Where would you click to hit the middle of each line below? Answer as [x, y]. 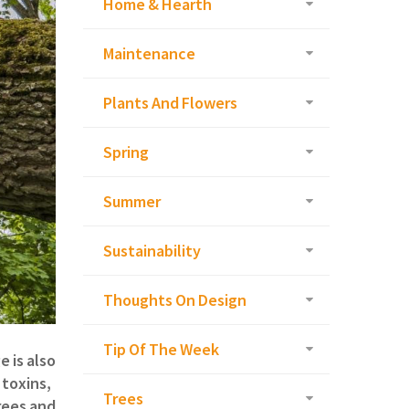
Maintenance [149, 54]
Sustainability [152, 251]
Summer [132, 202]
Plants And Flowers [170, 103]
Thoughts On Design [175, 300]
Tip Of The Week [161, 350]
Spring [126, 152]
